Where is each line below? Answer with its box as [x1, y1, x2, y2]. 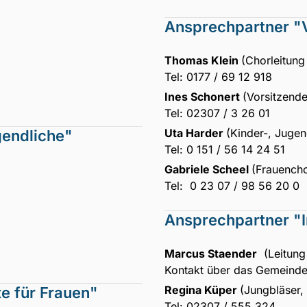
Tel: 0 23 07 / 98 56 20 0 [164, 178, 299, 193]
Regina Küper [164, 282, 240, 297]
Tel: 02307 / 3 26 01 [164, 106, 270, 120]
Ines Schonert [164, 89, 243, 103]
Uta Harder [164, 125, 226, 140]
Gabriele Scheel [164, 162, 251, 176]
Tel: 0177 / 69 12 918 [164, 69, 272, 84]
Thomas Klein [164, 53, 241, 67]
